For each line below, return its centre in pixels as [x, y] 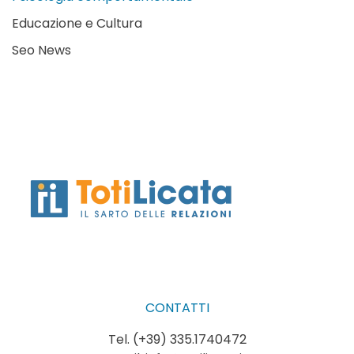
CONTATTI [177, 307]
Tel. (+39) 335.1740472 [177, 339]
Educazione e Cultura [77, 23]
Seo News [41, 50]
